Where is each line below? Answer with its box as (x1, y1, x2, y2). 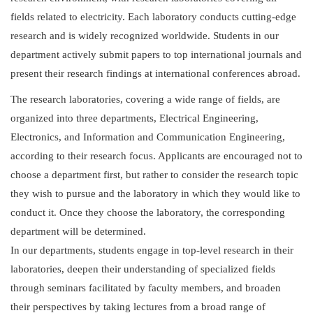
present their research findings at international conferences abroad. (10, 67, 300, 79)
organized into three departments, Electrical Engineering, (10, 112, 259, 124)
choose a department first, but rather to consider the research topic (10, 168, 298, 180)
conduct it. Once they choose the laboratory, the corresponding (10, 206, 285, 218)
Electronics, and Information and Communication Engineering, (10, 131, 285, 143)
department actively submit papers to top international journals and (10, 48, 302, 60)
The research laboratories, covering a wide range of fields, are (10, 93, 280, 105)
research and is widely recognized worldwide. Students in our (10, 29, 279, 41)
